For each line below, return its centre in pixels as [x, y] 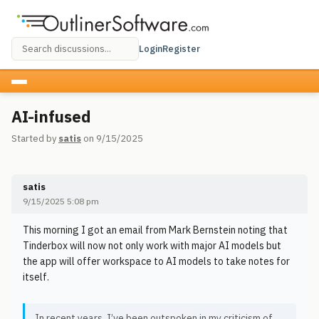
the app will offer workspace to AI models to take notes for [156, 261]
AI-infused [51, 116]
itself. [36, 277]
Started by [35, 138]
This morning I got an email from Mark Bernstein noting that [155, 230]
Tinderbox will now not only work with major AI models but [152, 246]
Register [181, 48]
